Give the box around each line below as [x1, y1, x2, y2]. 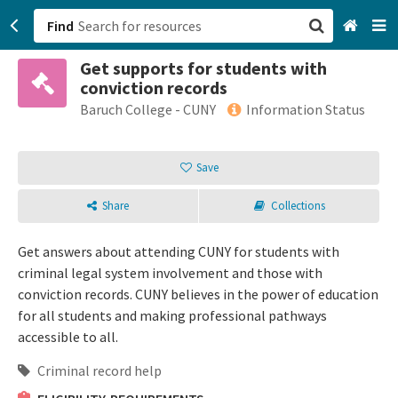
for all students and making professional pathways [18, 306, 327, 324]
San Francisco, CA [207, 71, 315, 89]
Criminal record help [35, 362, 162, 379]
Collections [270, 198, 325, 213]
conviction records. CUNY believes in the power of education [18, 285, 378, 303]
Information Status [246, 100, 365, 118]
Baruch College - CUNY [80, 100, 216, 118]
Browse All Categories [207, 108, 345, 126]
